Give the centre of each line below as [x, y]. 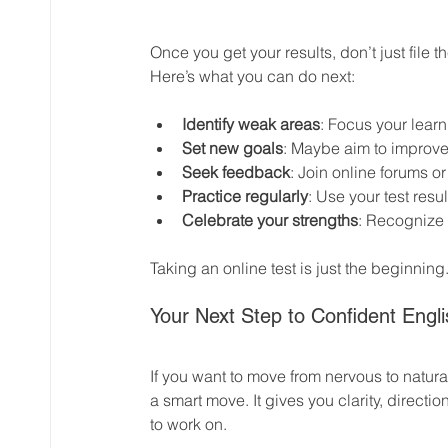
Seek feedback [236, 171]
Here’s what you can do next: [252, 75]
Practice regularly [245, 195]
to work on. [188, 423]
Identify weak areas [251, 123]
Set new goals [232, 147]
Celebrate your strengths [270, 219]
